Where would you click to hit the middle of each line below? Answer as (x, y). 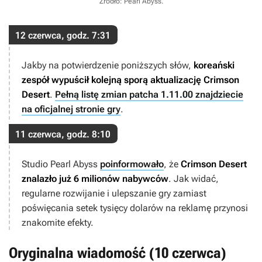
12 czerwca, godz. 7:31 (63, 36)
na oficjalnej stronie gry (71, 109)
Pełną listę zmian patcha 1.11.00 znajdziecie (149, 95)
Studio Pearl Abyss (61, 164)
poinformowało (132, 164)
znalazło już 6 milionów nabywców (95, 179)
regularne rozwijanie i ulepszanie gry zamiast (114, 194)
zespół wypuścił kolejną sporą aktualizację (113, 80)
